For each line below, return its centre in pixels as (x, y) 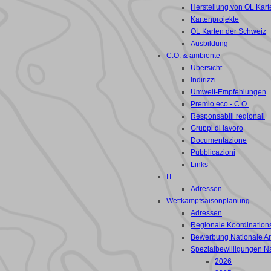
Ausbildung (209, 44)
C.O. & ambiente (193, 56)
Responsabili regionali (228, 116)
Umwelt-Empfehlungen (228, 92)
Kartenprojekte (215, 19)
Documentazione (219, 140)
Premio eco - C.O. (220, 104)
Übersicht (206, 68)
